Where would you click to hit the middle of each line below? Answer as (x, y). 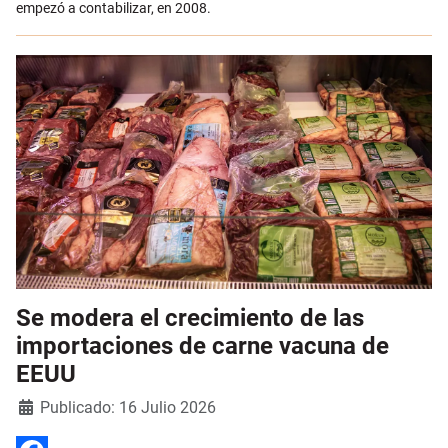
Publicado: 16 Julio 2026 (128, 408)
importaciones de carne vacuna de (202, 346)
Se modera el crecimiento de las (190, 318)
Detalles (41, 405)
